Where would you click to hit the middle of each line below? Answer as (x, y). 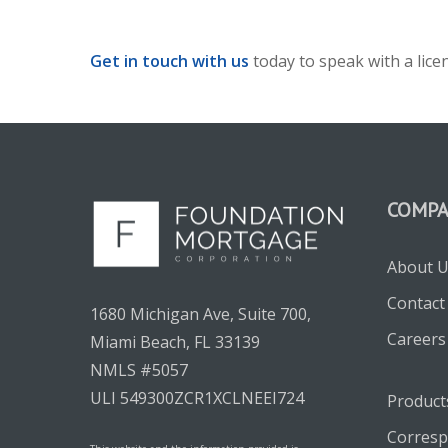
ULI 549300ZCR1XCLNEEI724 (197, 397)
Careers (416, 338)
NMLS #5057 (139, 369)
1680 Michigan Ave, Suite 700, (200, 313)
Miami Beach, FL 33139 (175, 341)
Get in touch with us (170, 60)
